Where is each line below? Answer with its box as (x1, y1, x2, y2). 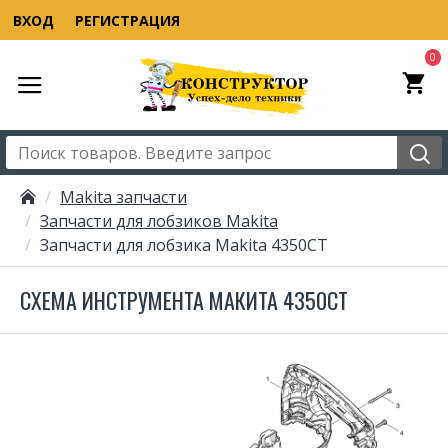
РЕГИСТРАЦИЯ (75, 10, 180, 30)
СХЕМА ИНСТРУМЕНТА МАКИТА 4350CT (20, 284, 348, 316)
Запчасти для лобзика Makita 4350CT (40, 234, 328, 256)
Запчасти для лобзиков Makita (40, 210, 278, 232)
